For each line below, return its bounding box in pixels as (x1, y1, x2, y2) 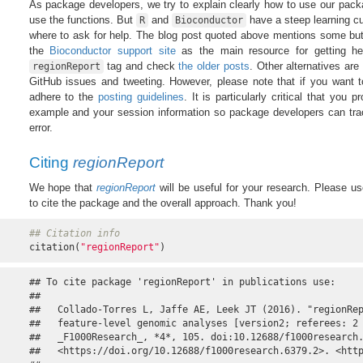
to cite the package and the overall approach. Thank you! (28, 197, 297, 210)
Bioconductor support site (49, 44, 176, 57)
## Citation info (28, 228, 120, 240)
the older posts (178, 59, 250, 72)
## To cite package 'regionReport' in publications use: (28, 276, 335, 288)
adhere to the (28, 90, 98, 103)
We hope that (28, 181, 97, 194)
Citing (28, 153, 73, 171)
